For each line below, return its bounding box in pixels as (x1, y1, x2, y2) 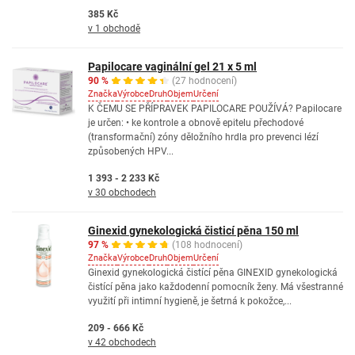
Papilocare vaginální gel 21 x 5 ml (88, 60, 257, 73)
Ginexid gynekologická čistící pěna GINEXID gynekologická (88, 267, 338, 278)
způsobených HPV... (88, 146, 174, 157)
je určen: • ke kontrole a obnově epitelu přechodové (88, 117, 303, 128)
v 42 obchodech (88, 337, 156, 348)
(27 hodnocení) (172, 75, 237, 86)
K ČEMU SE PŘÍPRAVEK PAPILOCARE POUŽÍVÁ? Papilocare (88, 103, 342, 114)
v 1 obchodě (88, 23, 140, 34)
